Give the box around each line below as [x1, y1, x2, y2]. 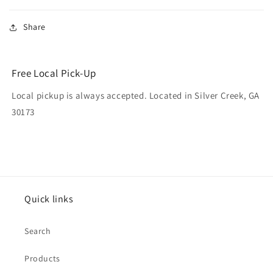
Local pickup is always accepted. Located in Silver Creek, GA [12, 90, 260, 101]
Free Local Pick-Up [12, 66, 96, 80]
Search [24, 225, 51, 236]
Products [24, 253, 60, 264]
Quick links [24, 193, 74, 205]
